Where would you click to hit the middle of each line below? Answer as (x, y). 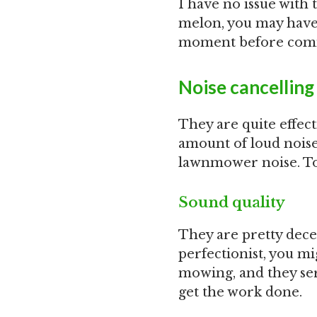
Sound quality (232, 202)
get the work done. (240, 292)
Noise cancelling (246, 87)
